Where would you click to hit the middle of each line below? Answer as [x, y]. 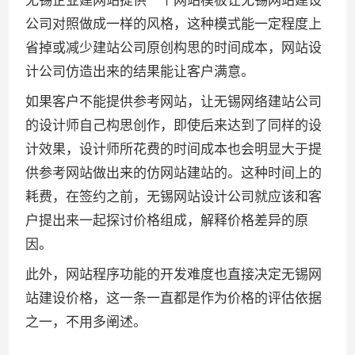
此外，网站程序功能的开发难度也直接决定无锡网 [174, 274]
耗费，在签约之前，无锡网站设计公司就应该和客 [174, 197]
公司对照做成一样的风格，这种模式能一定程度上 [174, 25]
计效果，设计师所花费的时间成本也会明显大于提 [174, 149]
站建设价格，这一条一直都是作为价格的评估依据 [174, 298]
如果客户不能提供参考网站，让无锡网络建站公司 [174, 101]
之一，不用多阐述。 [86, 322]
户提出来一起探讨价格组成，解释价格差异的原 [167, 220]
